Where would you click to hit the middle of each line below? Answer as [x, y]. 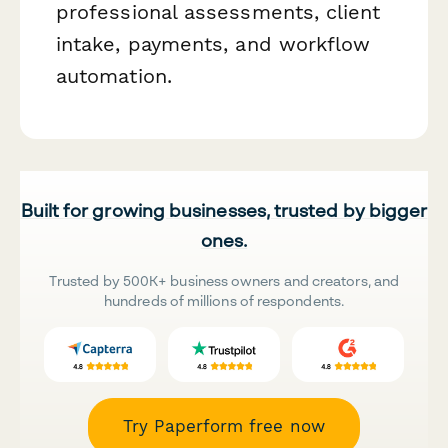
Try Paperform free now [224, 426]
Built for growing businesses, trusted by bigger [224, 210]
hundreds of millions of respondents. [224, 301]
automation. [114, 75]
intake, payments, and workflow [213, 43]
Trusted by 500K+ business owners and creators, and [224, 281]
